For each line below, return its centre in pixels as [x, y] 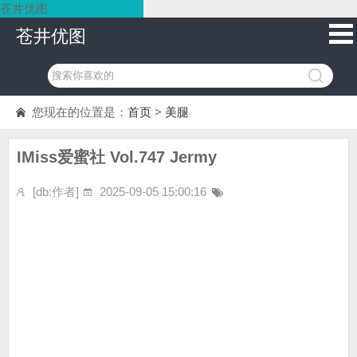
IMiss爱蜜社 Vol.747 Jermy [117, 157]
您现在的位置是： [80, 112]
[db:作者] [56, 192]
